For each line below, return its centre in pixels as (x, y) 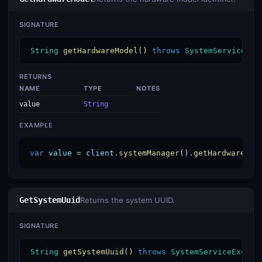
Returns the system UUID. (127, 200)
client (100, 153)
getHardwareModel (101, 51)
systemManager (149, 153)
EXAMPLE (36, 125)
